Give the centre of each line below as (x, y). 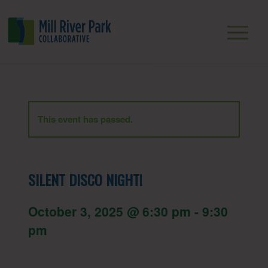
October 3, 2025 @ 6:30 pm (109, 211)
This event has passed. (85, 119)
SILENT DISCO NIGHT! (85, 179)
